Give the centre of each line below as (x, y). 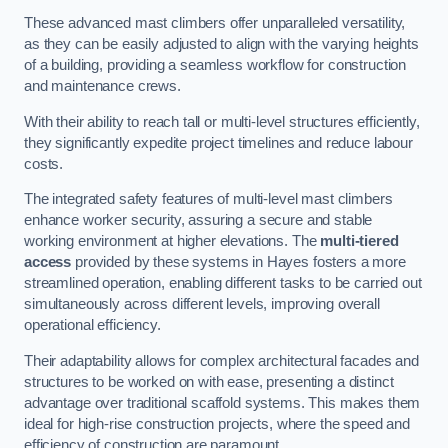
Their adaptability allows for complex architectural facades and (221, 360)
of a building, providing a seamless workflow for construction (215, 65)
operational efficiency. (92, 325)
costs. (44, 163)
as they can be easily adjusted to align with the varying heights (221, 44)
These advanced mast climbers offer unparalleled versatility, (215, 23)
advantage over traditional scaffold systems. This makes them (222, 402)
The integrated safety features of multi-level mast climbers (208, 199)
